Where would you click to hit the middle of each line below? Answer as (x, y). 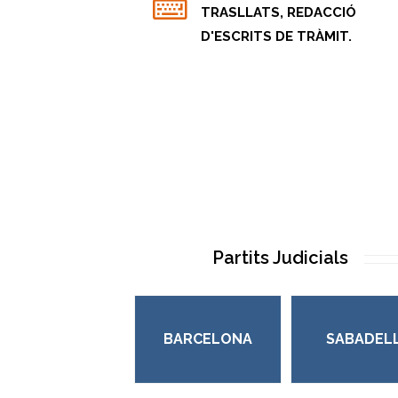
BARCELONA (207, 339)
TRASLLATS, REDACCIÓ (279, 12)
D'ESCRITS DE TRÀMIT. (277, 36)
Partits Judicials (280, 258)
